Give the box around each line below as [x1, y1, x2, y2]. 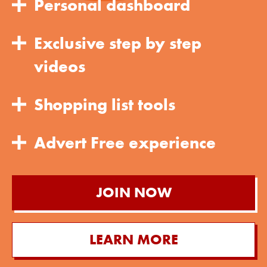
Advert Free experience [34, 132, 216, 153]
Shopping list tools [34, 94, 175, 115]
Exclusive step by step [34, 32, 201, 54]
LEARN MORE [89, 229, 178, 249]
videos [34, 55, 85, 77]
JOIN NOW [95, 182, 172, 201]
